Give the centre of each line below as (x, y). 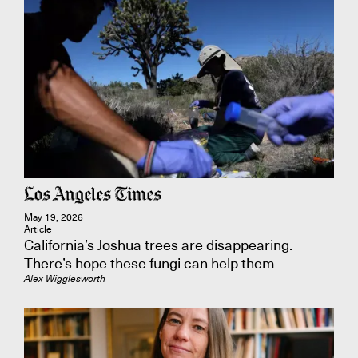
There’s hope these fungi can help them (149, 263)
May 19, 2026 (54, 217)
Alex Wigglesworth (65, 278)
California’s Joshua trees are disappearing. (158, 245)
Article (38, 229)
